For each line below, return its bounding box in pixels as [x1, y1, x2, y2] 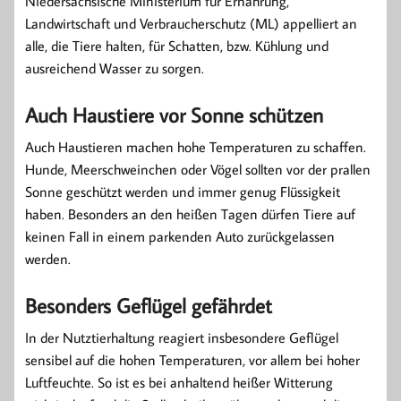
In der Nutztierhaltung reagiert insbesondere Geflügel [25, 328, 338, 347]
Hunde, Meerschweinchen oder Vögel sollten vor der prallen [25, 160, 371, 179]
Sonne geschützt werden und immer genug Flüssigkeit [25, 183, 340, 201]
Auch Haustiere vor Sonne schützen [25, 101, 323, 129]
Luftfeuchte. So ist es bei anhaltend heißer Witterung [25, 373, 333, 392]
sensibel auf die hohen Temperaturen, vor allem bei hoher [25, 351, 360, 370]
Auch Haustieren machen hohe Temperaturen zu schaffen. [25, 138, 366, 157]
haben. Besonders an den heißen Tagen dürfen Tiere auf [25, 205, 355, 224]
